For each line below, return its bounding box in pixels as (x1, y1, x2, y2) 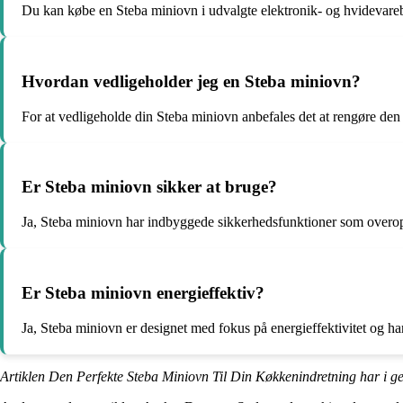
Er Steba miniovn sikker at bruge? (22, 177, 277, 197)
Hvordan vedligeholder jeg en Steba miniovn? (22, 71, 361, 91)
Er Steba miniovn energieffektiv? (22, 282, 264, 302)
